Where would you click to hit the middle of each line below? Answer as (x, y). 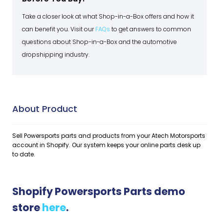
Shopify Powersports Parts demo (99, 191)
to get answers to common (151, 29)
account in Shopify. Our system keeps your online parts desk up (106, 145)
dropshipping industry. (56, 54)
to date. (24, 154)
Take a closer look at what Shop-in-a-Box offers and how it (108, 16)
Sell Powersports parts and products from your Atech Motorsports (109, 135)
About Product (45, 109)
